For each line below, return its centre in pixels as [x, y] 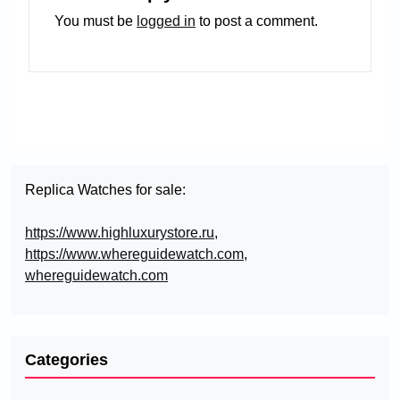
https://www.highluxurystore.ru [120, 233]
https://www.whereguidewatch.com [134, 254]
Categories [67, 360]
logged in [166, 21]
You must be [96, 21]
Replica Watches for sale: [105, 190]
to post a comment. [257, 21]
